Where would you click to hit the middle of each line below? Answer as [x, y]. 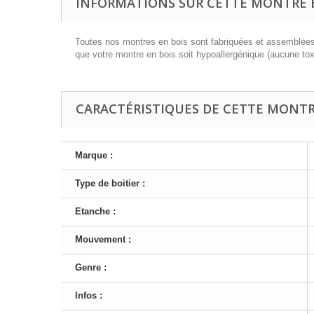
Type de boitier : [110, 183]
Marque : [94, 155]
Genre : [91, 267]
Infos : [89, 295]
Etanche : [95, 211]
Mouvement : [103, 239]
